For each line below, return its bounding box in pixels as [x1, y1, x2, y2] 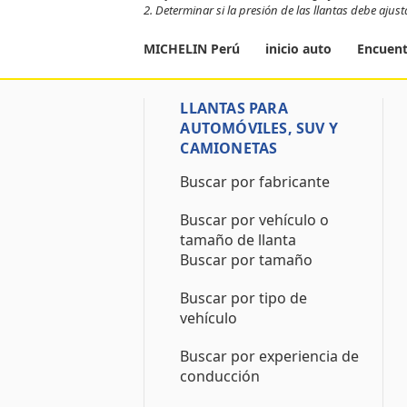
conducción [180, 366, 261, 386]
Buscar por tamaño [180, 250, 313, 270]
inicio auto [265, 40, 333, 57]
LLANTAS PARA [180, 98, 288, 118]
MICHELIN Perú [144, 40, 244, 57]
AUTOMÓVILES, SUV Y [180, 118, 339, 138]
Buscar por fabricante [180, 172, 331, 192]
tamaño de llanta [180, 230, 297, 250]
